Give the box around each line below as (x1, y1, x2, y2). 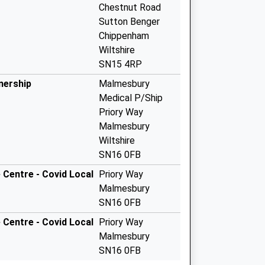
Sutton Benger (99, 16, 160, 27)
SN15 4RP (99, 59, 142, 70)
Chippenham (99, 30, 149, 41)
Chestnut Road (99, 2, 161, 13)
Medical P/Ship (99, 92, 163, 104)
